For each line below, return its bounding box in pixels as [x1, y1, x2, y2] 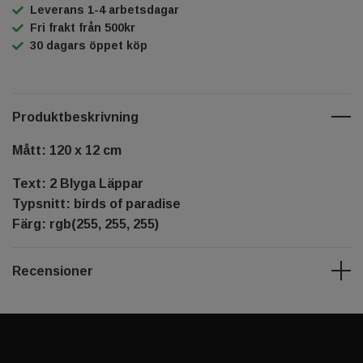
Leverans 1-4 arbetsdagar [30, 2, 179, 16]
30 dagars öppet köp [30, 38, 147, 52]
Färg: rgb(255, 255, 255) [12, 216, 159, 231]
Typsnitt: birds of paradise [12, 196, 181, 211]
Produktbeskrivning [12, 109, 139, 124]
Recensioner [12, 263, 93, 278]
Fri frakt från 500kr [30, 20, 135, 34]
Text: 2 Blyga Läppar [12, 176, 143, 190]
